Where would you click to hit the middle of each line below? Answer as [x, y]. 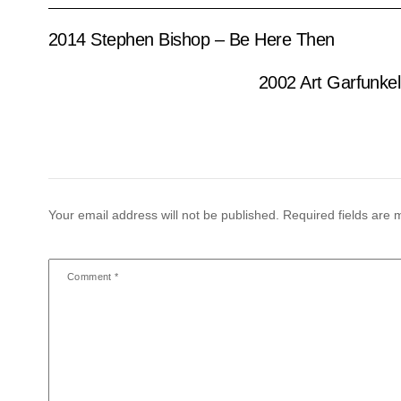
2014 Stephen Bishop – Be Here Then [191, 39]
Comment [91, 276]
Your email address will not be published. [163, 214]
